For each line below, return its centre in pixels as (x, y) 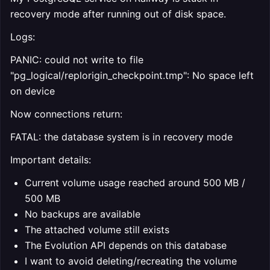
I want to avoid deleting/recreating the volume (131, 261)
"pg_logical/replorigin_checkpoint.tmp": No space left (132, 75)
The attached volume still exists (97, 230)
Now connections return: (66, 114)
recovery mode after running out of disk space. (118, 14)
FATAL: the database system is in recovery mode (121, 137)
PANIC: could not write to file (77, 60)
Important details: (51, 160)
